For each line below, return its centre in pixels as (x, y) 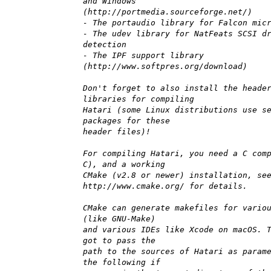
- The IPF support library (143, 56)
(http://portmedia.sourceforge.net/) (168, 12)
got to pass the (119, 241)
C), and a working (124, 165)
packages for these (126, 121)
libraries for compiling (139, 99)
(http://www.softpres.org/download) (165, 67)
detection (105, 45)
